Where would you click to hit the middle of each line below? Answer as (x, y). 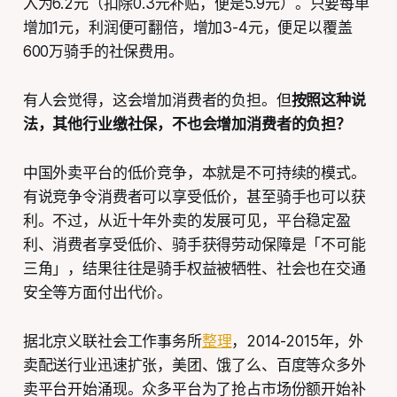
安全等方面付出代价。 (97, 293)
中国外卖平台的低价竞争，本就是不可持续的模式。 (194, 173)
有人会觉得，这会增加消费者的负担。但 (157, 101)
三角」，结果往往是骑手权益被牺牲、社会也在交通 (194, 269)
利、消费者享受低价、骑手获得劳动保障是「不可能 (194, 245)
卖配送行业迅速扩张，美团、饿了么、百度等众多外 (194, 366)
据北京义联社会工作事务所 (112, 342)
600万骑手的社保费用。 (103, 52)
